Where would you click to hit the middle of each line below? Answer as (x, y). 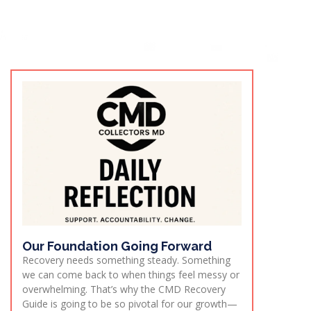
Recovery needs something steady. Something (126, 260)
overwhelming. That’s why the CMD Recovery (124, 289)
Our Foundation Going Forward (117, 246)
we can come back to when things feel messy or (131, 275)
